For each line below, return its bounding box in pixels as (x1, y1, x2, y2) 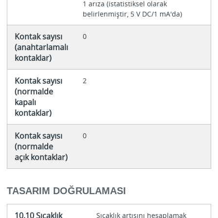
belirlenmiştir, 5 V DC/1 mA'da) (82, 9, 182, 19)
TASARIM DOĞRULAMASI (6, 185, 126, 196)
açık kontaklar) (14, 152, 68, 163)
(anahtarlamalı (14, 42, 68, 53)
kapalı (14, 97, 36, 108)
